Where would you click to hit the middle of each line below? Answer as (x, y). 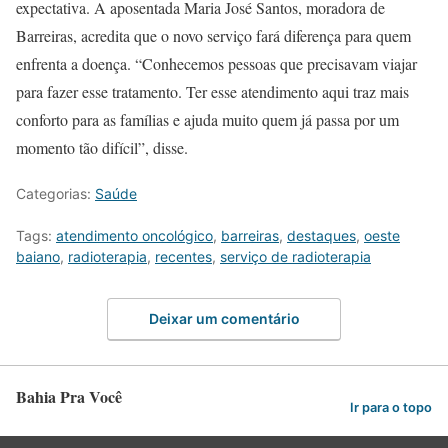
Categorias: (55, 193)
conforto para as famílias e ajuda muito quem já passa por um (207, 119)
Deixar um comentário (224, 319)
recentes (183, 256)
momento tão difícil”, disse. (102, 147)
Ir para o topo (391, 408)
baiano (38, 256)
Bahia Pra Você (69, 397)
